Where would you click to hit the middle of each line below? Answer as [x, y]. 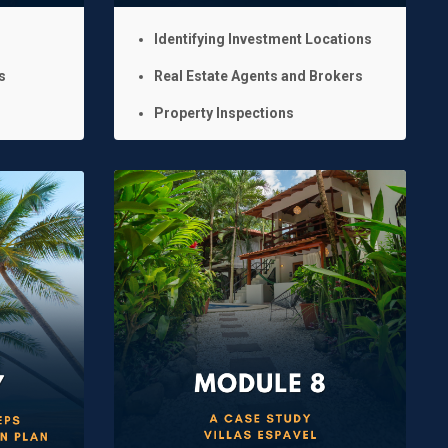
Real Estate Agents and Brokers [258, 75]
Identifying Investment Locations [262, 38]
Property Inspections [223, 112]
